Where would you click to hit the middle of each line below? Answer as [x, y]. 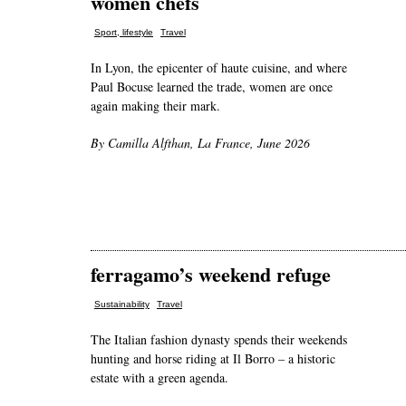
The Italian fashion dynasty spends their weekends [219, 340]
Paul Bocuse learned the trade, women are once [212, 87]
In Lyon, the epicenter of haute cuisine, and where [219, 68]
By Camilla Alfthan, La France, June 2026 [200, 143]
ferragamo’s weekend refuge [211, 275]
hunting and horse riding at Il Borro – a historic [213, 359]
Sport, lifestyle [124, 33]
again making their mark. [155, 106]
